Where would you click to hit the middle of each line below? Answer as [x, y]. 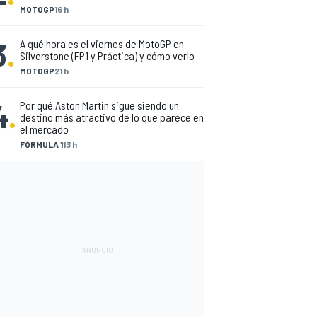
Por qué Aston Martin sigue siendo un [99, 105]
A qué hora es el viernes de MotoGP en [102, 44]
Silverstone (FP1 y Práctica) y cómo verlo [107, 56]
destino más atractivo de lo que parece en [112, 117]
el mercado [44, 129]
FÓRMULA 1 [41, 144]
